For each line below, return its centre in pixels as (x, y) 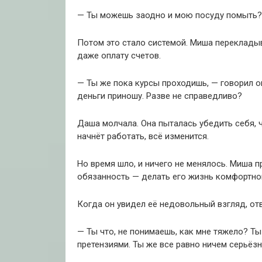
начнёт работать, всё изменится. (143, 137)
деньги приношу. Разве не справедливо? (160, 96)
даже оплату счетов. (119, 56)
